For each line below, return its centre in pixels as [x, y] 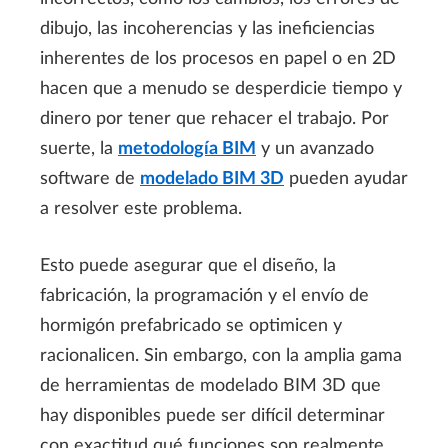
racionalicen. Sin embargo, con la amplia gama [221, 355]
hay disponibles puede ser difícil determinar [212, 415]
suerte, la [79, 148]
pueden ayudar [346, 178]
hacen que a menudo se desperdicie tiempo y [221, 88]
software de [90, 178]
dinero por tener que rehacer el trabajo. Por [214, 118]
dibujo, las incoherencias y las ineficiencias [207, 28]
